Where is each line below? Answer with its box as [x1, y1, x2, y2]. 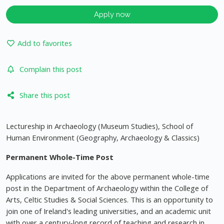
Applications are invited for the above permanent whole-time [6, 171, 209, 182]
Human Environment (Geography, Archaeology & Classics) [6, 132, 199, 143]
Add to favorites [17, 38, 72, 48]
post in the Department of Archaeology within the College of [6, 183, 208, 193]
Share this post [19, 90, 70, 100]
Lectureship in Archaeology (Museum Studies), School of [6, 121, 193, 131]
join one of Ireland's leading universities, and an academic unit [6, 206, 211, 216]
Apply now [93, 10, 130, 19]
